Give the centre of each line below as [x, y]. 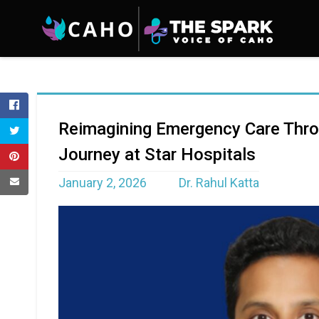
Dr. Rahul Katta [219, 183]
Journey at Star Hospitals [157, 155]
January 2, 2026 [103, 183]
